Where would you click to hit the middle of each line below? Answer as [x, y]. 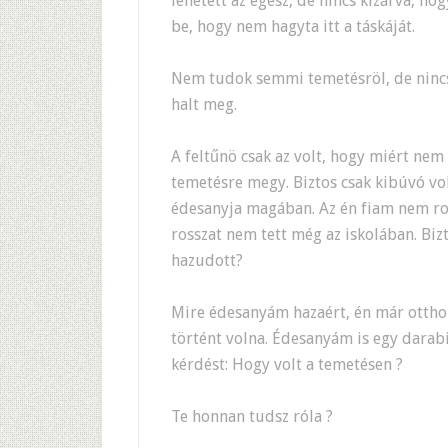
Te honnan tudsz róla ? [252, 416]
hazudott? [207, 260]
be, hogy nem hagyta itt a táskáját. [293, 26]
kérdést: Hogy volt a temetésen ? [287, 364]
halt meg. [204, 104]
